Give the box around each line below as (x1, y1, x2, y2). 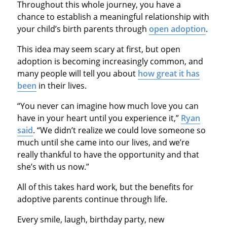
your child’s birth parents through (17, 23, 149, 35)
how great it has (137, 68, 200, 80)
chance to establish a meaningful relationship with (17, 11, 209, 23)
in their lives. (36, 80, 87, 92)
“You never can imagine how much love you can (17, 100, 199, 112)
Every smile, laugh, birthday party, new (17, 214, 164, 225)
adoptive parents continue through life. (17, 194, 167, 205)
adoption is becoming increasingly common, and (17, 56, 203, 67)
